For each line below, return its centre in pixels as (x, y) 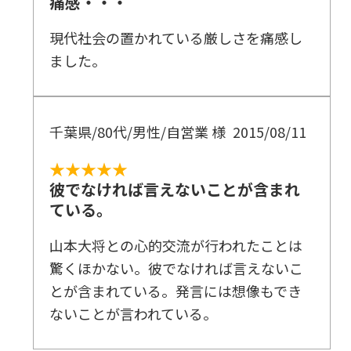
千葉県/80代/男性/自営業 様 (138, 132)
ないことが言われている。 (134, 314)
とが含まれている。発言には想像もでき (176, 291)
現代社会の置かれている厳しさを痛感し (176, 38)
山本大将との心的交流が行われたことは (176, 246)
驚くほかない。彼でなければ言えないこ (177, 268)
